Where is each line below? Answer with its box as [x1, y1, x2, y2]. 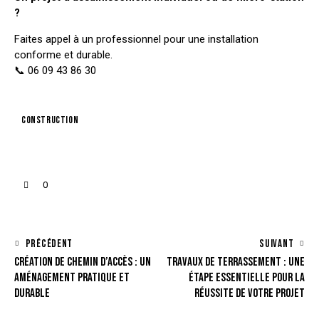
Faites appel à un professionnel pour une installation [14, 33, 258, 46]
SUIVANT [259, 236, 294, 251]
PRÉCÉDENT [25, 236, 73, 251]
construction [21, 113, 79, 126]
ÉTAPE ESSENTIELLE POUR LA [189, 270, 305, 285]
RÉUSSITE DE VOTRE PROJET [194, 286, 305, 300]
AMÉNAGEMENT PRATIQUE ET [14, 270, 130, 285]
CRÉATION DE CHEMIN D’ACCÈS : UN [14, 254, 151, 269]
